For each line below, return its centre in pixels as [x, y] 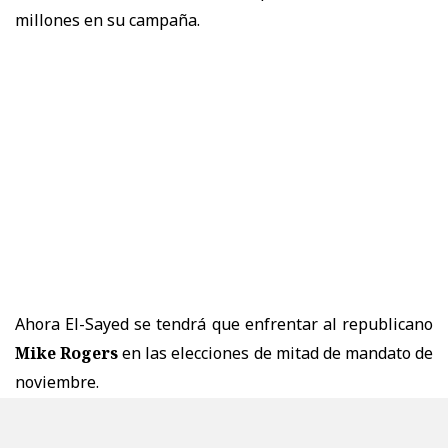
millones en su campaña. [107, 19]
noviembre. [57, 381]
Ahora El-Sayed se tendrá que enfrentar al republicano [224, 323]
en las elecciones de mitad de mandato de [276, 352]
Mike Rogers [67, 352]
